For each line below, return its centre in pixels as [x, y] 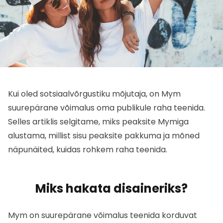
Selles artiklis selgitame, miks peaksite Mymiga [98, 121]
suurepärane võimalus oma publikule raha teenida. [107, 108]
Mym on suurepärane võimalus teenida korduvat [103, 215]
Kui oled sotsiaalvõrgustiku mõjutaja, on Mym [94, 94]
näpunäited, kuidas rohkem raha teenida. [88, 149]
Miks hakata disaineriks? [111, 188]
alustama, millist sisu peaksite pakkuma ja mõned [104, 135]
